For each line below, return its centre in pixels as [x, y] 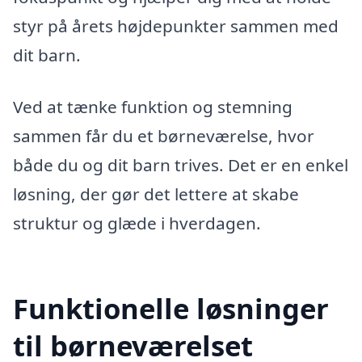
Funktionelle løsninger [171, 308]
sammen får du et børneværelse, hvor [164, 136]
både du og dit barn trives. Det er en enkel [181, 165]
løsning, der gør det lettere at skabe [156, 194]
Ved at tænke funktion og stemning [153, 107]
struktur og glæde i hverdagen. [137, 223]
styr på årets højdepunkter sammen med [176, 26]
